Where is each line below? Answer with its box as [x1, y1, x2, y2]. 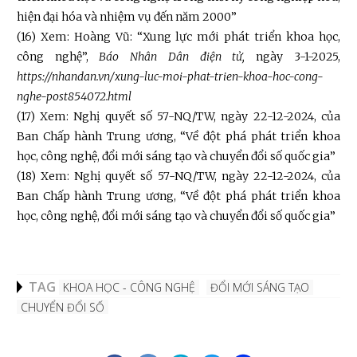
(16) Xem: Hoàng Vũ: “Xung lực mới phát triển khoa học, [17, 29, 340, 45]
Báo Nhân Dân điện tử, [99, 49, 245, 65]
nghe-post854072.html [17, 89, 131, 104]
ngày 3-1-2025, [245, 49, 340, 65]
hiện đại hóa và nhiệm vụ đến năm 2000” [17, 10, 237, 25]
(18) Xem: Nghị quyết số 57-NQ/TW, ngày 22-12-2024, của [17, 169, 340, 184]
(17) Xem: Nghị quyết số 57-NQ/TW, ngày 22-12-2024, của [17, 109, 340, 124]
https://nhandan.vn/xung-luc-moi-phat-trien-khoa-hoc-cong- [17, 69, 324, 84]
